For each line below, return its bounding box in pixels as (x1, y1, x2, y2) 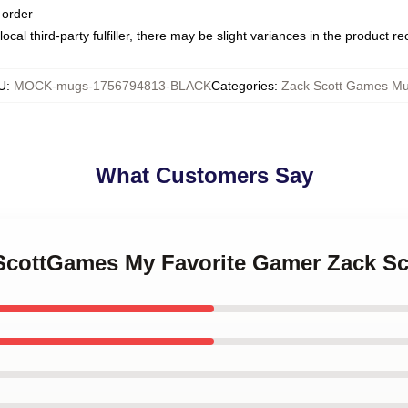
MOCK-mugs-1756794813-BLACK (14, 78, 211, 93)
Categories (211, 78, 274, 93)
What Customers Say (95, 163, 313, 188)
